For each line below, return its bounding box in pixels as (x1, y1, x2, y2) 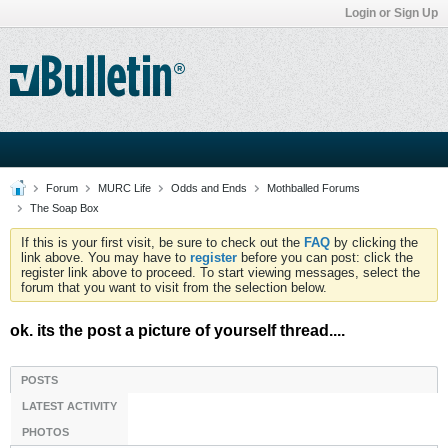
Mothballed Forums (267, 182, 360, 194)
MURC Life (98, 182, 151, 194)
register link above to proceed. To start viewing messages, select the (21, 265, 420, 280)
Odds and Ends (171, 182, 247, 194)
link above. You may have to (21, 250, 190, 265)
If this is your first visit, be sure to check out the (21, 235, 304, 250)
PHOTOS (22, 426, 69, 438)
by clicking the (330, 235, 418, 250)
